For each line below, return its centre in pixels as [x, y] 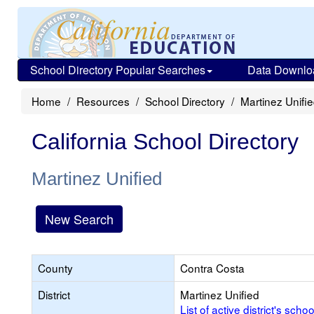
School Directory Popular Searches [118, 70]
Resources [103, 101]
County [55, 268]
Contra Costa [212, 268]
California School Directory [165, 142]
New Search [79, 219]
